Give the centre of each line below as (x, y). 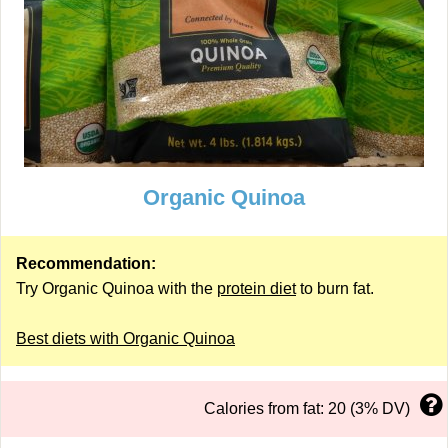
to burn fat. (335, 288)
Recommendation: (86, 263)
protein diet (256, 288)
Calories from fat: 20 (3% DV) (307, 408)
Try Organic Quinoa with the (116, 288)
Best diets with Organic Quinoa (125, 338)
